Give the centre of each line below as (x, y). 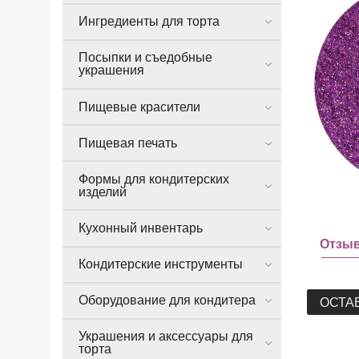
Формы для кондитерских (154, 179)
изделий (103, 192)
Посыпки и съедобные (145, 58)
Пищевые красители (139, 107)
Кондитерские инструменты (161, 264)
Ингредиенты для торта (149, 22)
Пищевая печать (128, 143)
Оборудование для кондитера (167, 301)
